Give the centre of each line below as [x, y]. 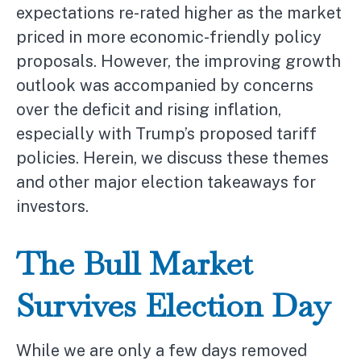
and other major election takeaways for [166, 182]
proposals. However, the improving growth [178, 61]
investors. [52, 206]
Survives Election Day [173, 305]
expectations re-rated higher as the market [179, 13]
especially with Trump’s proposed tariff [166, 134]
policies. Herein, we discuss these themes [172, 158]
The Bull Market [134, 263]
